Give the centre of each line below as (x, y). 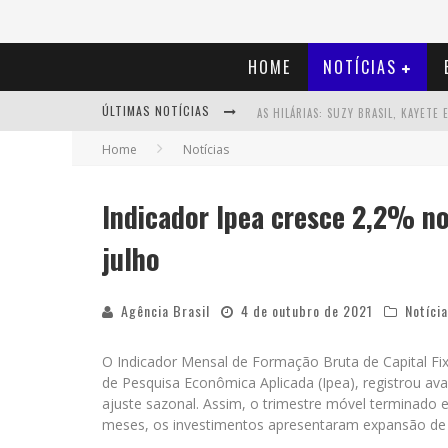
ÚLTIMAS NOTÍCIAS (158, 110)
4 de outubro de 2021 (307, 310)
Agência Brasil (165, 310)
